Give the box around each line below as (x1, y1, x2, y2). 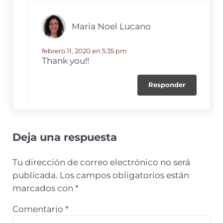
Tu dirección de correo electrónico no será (12, 157, 190, 167)
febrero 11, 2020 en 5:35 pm (41, 47, 127, 55)
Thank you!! (41, 56, 89, 66)
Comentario (12, 204, 65, 214)
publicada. (12, 170, 58, 180)
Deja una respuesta (12, 130, 117, 143)
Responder (148, 81, 186, 89)
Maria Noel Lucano (71, 21, 151, 31)
